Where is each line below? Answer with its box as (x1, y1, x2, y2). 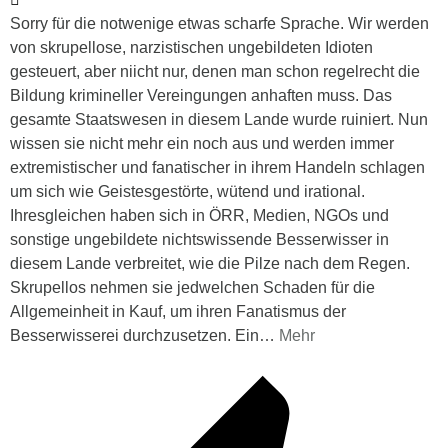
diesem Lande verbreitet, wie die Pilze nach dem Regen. (10, 255, 410, 273)
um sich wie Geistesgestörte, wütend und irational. (10, 183, 365, 201)
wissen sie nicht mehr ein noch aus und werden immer (10, 135, 394, 153)
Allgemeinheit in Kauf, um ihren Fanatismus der (10, 303, 346, 321)
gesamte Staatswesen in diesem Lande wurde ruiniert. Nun (10, 111, 428, 129)
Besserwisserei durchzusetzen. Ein (10, 327, 259, 345)
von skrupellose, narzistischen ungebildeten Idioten (10, 39, 373, 57)
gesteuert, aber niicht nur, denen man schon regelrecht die (10, 63, 420, 81)
